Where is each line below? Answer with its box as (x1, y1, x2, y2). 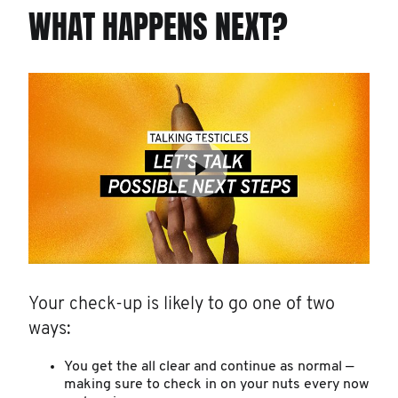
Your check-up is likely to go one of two (28, 296, 335, 314)
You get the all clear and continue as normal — (64, 360, 354, 375)
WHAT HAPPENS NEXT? (28, 4, 288, 52)
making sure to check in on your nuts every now (64, 378, 369, 393)
